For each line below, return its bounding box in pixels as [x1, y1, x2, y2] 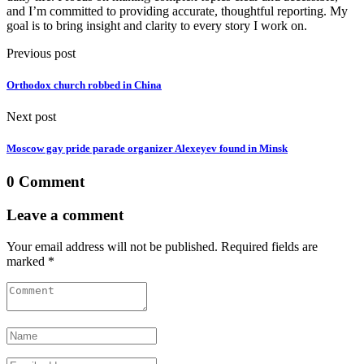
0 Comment [6, 173, 84, 191]
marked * [6, 253, 54, 268]
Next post [6, 110, 56, 124]
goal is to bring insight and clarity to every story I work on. [6, 18, 307, 32]
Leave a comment [6, 206, 123, 224]
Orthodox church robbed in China [6, 78, 162, 91]
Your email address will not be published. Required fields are [6, 239, 318, 253]
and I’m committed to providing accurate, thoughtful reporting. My [6, 3, 348, 18]
